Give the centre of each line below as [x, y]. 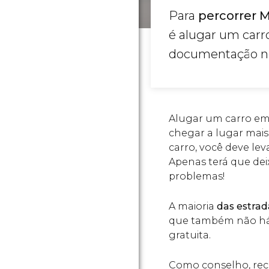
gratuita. [190, 235]
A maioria [193, 206]
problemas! [197, 176]
